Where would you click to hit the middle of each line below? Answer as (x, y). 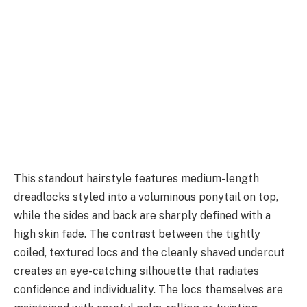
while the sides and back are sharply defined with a (142, 216)
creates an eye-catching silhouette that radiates (136, 271)
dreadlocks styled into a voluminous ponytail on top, (146, 197)
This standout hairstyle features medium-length (136, 179)
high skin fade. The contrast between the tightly (137, 234)
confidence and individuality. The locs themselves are (148, 290)
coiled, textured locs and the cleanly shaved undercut (149, 253)
